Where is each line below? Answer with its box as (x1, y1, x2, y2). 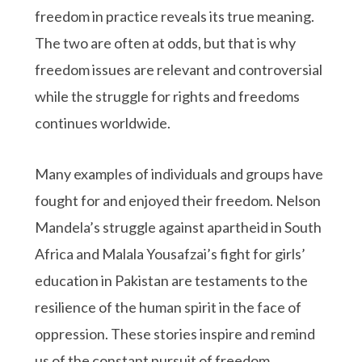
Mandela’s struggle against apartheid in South (35, 217, 322, 236)
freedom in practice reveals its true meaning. (35, 6, 315, 25)
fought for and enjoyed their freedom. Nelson (35, 191, 322, 209)
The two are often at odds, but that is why (35, 33, 297, 52)
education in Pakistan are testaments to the (35, 271, 309, 289)
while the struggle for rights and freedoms (35, 86, 301, 105)
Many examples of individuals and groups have (35, 164, 324, 183)
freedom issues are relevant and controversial (35, 60, 323, 78)
